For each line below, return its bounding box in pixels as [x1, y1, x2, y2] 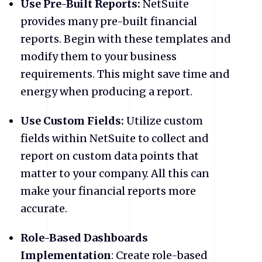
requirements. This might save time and [20, 67, 230, 81]
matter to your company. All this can [20, 166, 209, 180]
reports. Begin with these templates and [20, 32, 231, 46]
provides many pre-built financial [20, 14, 197, 28]
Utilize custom [126, 113, 203, 127]
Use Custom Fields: [20, 113, 126, 127]
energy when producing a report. [20, 84, 192, 98]
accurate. [20, 201, 67, 215]
